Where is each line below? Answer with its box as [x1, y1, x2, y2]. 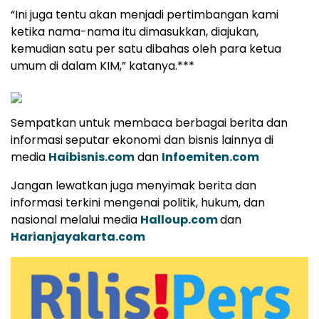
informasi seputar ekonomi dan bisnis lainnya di [11, 132, 273, 149]
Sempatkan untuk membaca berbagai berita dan [11, 115, 288, 132]
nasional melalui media [11, 211, 140, 229]
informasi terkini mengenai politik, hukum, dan [11, 194, 265, 211]
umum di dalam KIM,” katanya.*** [11, 58, 194, 75]
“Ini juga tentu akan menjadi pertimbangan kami [11, 6, 278, 23]
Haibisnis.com [48, 149, 135, 166]
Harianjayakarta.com [11, 229, 145, 246]
